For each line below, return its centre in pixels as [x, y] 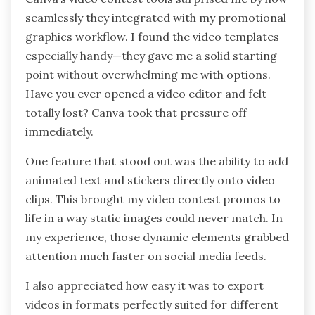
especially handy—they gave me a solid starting [151, 56]
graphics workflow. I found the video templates [152, 37]
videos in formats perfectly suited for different [152, 305]
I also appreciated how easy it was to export [144, 286]
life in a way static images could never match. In [154, 218]
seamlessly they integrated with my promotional [156, 18]
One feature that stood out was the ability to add [157, 161]
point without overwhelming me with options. [148, 75]
